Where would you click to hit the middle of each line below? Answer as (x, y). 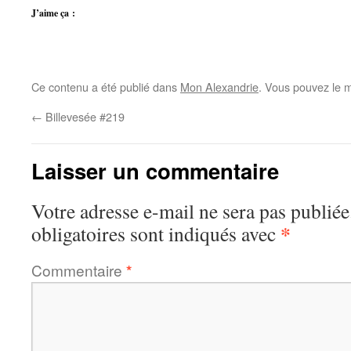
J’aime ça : (53, 13)
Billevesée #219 (83, 116)
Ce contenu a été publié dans (106, 87)
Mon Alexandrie (219, 87)
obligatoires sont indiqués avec (156, 233)
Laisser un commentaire (155, 170)
